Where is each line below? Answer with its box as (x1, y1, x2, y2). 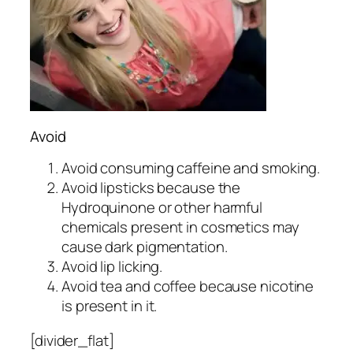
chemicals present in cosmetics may (61, 217, 299, 238)
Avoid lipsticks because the (61, 177, 241, 199)
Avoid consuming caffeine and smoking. (61, 158, 321, 179)
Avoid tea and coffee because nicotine (61, 276, 314, 297)
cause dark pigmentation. (61, 236, 228, 258)
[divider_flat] (30, 329, 114, 351)
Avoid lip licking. (61, 256, 163, 277)
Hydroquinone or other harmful (61, 197, 263, 218)
